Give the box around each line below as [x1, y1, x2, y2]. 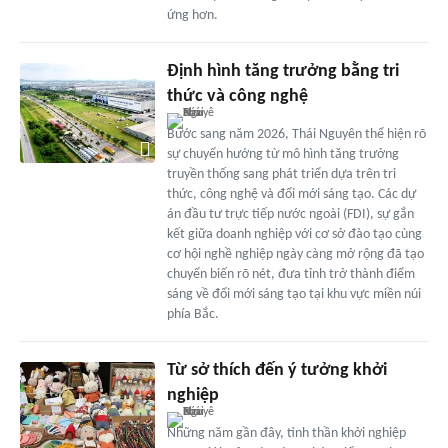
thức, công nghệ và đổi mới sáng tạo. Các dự [166, 186, 416, 202]
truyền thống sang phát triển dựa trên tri [166, 166, 396, 182]
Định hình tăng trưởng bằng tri [166, 61, 399, 81]
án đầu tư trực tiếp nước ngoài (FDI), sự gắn [166, 206, 414, 222]
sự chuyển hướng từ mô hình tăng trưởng [166, 146, 399, 162]
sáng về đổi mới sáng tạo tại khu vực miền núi [166, 286, 421, 302]
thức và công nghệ [166, 86, 308, 106]
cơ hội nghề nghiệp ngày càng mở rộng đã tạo [166, 246, 424, 262]
